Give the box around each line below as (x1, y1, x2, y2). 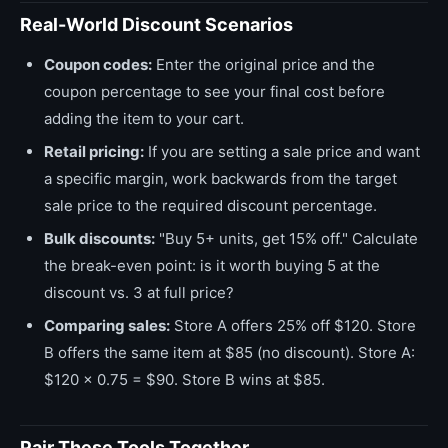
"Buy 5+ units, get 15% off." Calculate (155, 229, 418, 248)
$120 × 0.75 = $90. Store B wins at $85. (44, 370, 325, 389)
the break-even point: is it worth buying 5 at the (44, 256, 380, 275)
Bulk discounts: (44, 229, 155, 248)
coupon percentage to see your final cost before (44, 82, 385, 101)
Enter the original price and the (152, 55, 375, 74)
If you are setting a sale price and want (144, 142, 420, 161)
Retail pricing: (44, 142, 144, 161)
